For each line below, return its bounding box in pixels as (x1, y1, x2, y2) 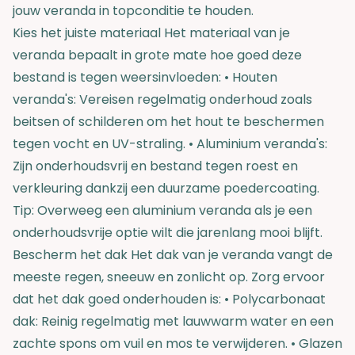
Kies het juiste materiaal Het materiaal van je (13, 24, 290, 42)
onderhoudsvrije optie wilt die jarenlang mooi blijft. (13, 223, 323, 242)
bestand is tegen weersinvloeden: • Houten (13, 68, 277, 86)
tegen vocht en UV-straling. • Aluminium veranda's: (13, 135, 327, 153)
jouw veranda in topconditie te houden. (13, 2, 254, 20)
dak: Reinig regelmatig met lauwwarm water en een (13, 312, 334, 330)
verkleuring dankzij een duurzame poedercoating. (13, 179, 319, 197)
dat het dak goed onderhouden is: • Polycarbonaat (13, 290, 326, 308)
